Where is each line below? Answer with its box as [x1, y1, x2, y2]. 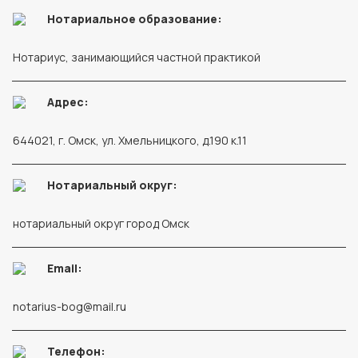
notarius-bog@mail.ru [13, 299, 126, 314]
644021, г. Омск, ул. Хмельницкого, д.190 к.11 [13, 133, 247, 148]
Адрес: [47, 94, 89, 109]
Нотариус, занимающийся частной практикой [13, 50, 261, 65]
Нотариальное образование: [47, 11, 222, 26]
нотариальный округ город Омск [13, 216, 189, 231]
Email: [47, 261, 82, 276]
